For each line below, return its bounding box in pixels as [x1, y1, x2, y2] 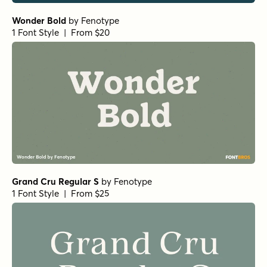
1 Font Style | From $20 [12, 27, 110, 39]
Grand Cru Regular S [12, 175, 99, 187]
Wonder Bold [12, 15, 66, 27]
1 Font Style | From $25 [12, 187, 109, 199]
